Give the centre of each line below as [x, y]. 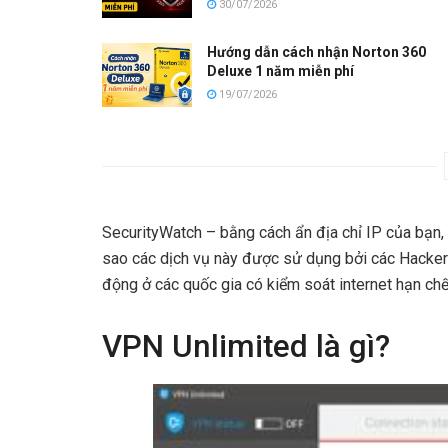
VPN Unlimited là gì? [246, 347]
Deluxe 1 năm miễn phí [280, 70]
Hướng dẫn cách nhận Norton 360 [316, 51]
